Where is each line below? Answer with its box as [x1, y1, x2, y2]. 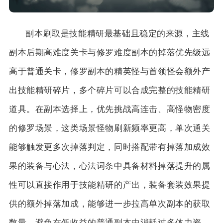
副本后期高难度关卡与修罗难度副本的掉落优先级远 [8, 48, 211, 57]
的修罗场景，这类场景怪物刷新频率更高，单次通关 [8, 123, 211, 133]
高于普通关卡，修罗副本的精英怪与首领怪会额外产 [8, 67, 211, 76]
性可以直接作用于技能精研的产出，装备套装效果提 [8, 180, 211, 190]
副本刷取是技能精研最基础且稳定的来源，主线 [25, 29, 210, 38]
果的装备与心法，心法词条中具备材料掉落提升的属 [8, 161, 211, 171]
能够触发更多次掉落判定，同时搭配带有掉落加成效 [8, 142, 211, 152]
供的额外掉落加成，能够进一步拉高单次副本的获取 [8, 199, 211, 209]
